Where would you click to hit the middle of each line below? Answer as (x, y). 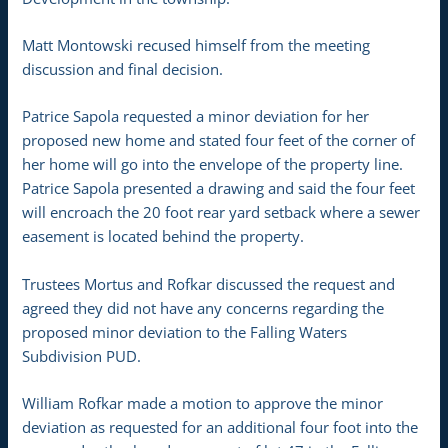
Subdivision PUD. (82, 355)
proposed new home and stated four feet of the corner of (219, 140)
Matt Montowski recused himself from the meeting (196, 44)
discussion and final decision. (123, 68)
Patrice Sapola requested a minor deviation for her (196, 116)
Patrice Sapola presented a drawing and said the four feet (219, 188)
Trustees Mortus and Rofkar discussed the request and (209, 283)
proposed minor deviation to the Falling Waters (185, 331)
